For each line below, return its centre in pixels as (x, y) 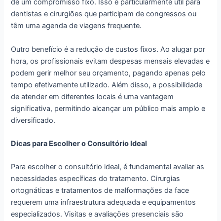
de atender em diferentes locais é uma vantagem (92, 96)
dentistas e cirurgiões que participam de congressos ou (104, 14)
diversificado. (33, 120)
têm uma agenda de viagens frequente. (76, 26)
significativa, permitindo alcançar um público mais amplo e (108, 108)
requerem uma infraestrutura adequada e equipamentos (104, 203)
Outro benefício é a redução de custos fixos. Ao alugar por (108, 49)
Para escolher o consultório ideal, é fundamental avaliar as (108, 167)
